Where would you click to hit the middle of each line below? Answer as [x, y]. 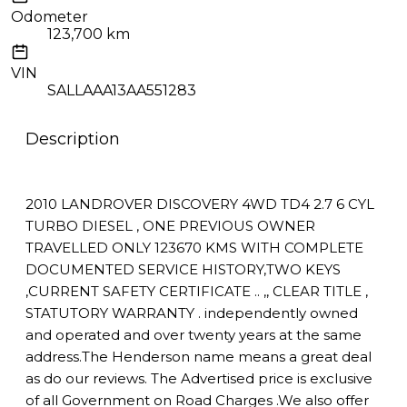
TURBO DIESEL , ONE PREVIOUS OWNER [170, 225]
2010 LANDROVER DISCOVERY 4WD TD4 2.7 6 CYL [200, 203]
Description [73, 139]
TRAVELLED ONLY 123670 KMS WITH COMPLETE [194, 247]
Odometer [50, 16]
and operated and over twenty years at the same [194, 334]
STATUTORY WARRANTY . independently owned [192, 313]
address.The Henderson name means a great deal [199, 356]
